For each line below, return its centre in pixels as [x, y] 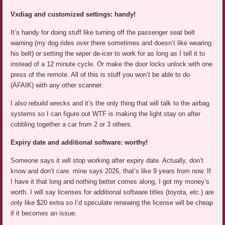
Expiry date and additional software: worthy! [79, 142]
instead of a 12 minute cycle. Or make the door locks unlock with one [112, 64]
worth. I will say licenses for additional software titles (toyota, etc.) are [113, 192]
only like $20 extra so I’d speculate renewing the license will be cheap [112, 202]
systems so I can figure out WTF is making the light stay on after [106, 114]
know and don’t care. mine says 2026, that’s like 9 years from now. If [111, 171]
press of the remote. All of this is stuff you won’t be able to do [100, 74]
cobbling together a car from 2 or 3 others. [72, 124]
